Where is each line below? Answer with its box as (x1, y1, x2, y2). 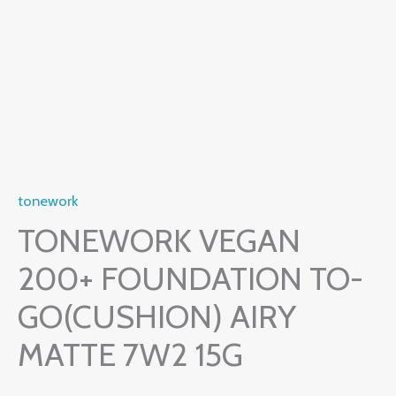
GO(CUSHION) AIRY (18, 297, 296, 337)
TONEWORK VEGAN (18, 221, 301, 261)
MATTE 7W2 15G (18, 335, 243, 375)
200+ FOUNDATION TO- (18, 259, 363, 299)
